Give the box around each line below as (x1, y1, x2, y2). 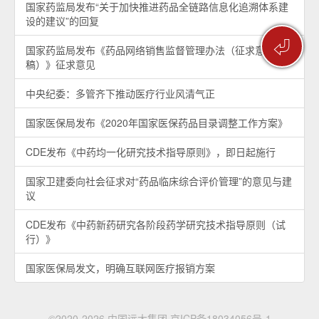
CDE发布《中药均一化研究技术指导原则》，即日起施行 (26, 145, 276, 159)
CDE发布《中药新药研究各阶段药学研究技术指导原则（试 (26, 217, 286, 231)
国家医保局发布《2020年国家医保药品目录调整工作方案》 (26, 115, 288, 130)
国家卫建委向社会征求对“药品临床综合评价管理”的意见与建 (26, 174, 292, 188)
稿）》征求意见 (26, 57, 95, 71)
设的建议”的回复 (26, 14, 99, 28)
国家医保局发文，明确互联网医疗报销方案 (26, 261, 215, 275)
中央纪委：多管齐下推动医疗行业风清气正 (26, 86, 215, 100)
